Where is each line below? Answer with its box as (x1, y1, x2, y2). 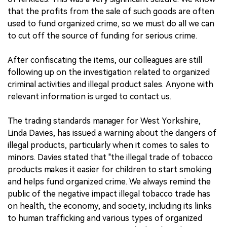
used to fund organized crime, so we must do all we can (8, 19, 214, 29)
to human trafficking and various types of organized (8, 213, 202, 223)
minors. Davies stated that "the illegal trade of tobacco (8, 153, 213, 163)
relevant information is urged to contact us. (8, 92, 171, 102)
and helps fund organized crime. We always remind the (8, 177, 211, 187)
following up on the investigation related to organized (8, 67, 210, 78)
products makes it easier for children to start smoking (8, 165, 211, 175)
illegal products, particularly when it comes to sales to (8, 140, 209, 150)
